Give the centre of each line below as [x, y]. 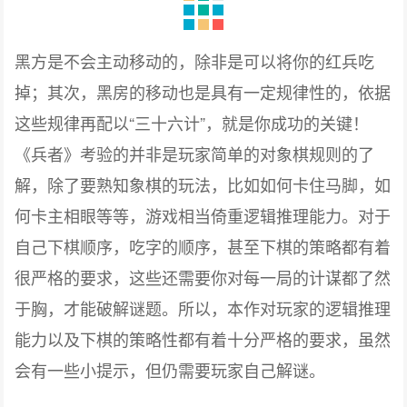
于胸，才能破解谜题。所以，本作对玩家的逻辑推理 [203, 308]
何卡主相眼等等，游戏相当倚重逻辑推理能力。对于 [203, 216]
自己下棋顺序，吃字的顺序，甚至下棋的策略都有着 [203, 247]
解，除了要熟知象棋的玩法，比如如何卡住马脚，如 [203, 185]
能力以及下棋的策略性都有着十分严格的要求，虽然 [203, 339]
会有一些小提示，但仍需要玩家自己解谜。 [170, 370]
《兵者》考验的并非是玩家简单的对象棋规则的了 [195, 154]
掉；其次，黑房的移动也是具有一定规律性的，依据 [203, 92]
